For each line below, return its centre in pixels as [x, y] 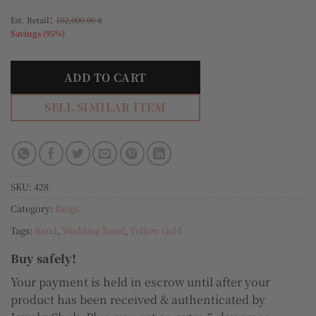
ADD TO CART [105, 77]
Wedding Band [93, 230]
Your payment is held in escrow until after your [140, 282]
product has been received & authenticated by [138, 300]
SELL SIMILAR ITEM [105, 107]
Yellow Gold [156, 230]
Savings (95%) [38, 34]
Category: [33, 208]
